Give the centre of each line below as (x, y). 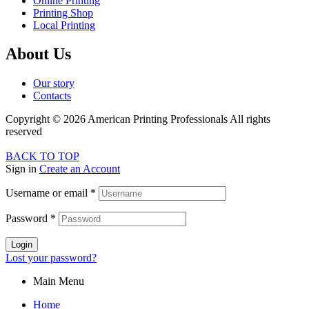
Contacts (52, 96)
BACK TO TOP (42, 157)
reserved (24, 132)
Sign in (21, 169)
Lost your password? (51, 258)
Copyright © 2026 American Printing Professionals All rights (138, 119)
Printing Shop (63, 12)
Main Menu (59, 281)
